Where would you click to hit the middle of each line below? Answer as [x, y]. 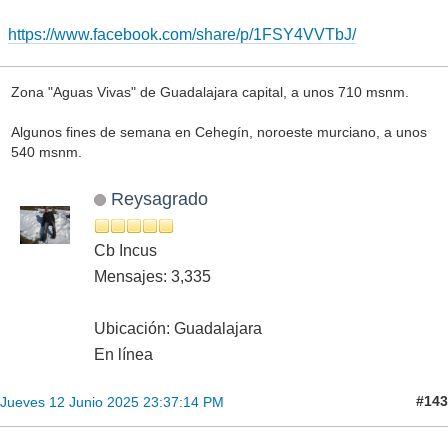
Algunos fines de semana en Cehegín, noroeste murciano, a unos [218, 131]
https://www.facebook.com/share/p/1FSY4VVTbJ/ [182, 35]
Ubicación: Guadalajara [178, 328]
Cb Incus [125, 250]
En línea [123, 354]
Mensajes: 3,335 [152, 276]
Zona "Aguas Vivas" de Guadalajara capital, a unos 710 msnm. [209, 91]
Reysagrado [159, 198]
